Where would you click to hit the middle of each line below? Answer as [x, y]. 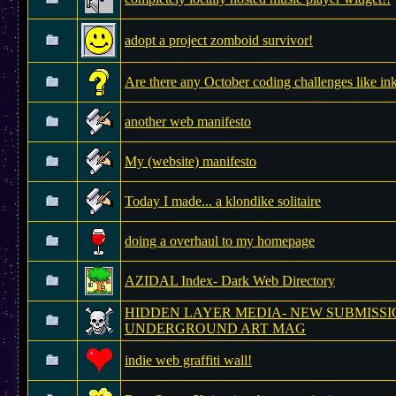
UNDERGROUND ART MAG [215, 328]
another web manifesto [188, 122]
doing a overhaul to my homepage [220, 241]
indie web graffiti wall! [188, 360]
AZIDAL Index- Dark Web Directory [230, 281]
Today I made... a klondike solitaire [223, 201]
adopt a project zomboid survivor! [219, 40]
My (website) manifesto [190, 161]
